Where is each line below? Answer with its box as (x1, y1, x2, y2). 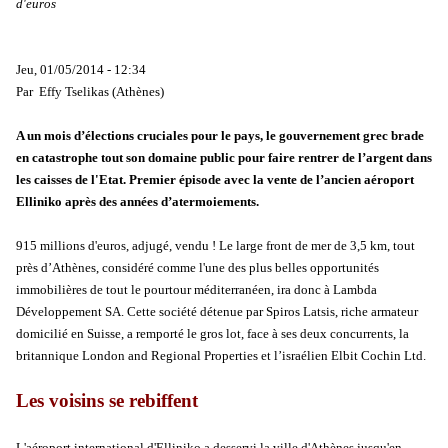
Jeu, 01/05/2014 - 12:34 (16, 62, 146, 78)
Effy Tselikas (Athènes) (39, 84, 164, 100)
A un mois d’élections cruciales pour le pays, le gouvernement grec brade (16, 128, 424, 144)
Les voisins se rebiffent (16, 390, 198, 412)
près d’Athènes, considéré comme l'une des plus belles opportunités (16, 260, 379, 276)
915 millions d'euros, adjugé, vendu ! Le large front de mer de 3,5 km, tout (16, 238, 415, 254)
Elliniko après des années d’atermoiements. (16, 194, 259, 210)
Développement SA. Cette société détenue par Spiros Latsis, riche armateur (16, 304, 418, 320)
